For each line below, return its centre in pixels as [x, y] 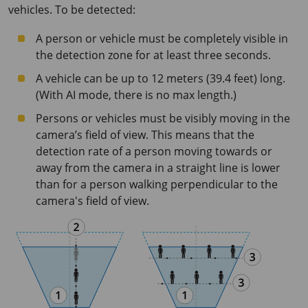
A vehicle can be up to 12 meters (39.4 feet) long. [161, 78]
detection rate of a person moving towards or [154, 151]
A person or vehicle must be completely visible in [162, 38]
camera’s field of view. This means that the [145, 135]
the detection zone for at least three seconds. [153, 55]
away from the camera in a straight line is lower [158, 168]
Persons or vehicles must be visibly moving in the [163, 118]
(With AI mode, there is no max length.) [136, 95]
